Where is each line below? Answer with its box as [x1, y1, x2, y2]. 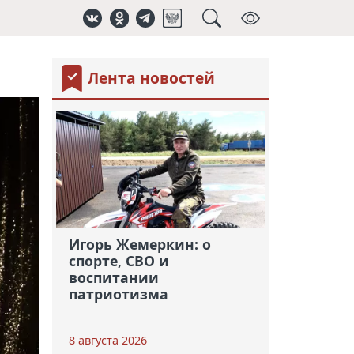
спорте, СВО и [68, 250, 169, 270]
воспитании [68, 267, 159, 287]
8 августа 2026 [68, 333, 147, 348]
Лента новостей [87, 67, 215, 89]
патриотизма [68, 284, 168, 303]
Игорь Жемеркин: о [68, 234, 211, 254]
